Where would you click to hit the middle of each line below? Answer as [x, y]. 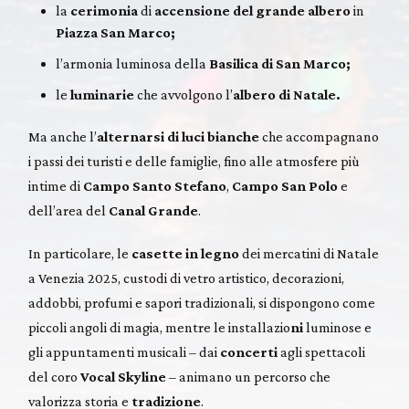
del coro [55, 377]
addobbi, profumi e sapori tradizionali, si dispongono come [202, 303]
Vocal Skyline [124, 377]
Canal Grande [154, 211]
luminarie [103, 95]
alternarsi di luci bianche [178, 137]
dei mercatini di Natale [309, 254]
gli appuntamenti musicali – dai [125, 352]
